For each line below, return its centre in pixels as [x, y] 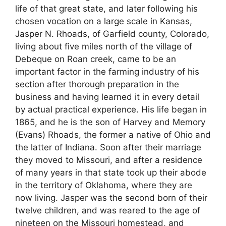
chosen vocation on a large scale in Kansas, [104, 21]
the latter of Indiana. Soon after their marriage [108, 148]
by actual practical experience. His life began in [111, 110]
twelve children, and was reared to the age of [108, 211]
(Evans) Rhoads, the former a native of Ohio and [113, 135]
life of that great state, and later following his [106, 9]
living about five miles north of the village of [104, 47]
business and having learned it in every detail [107, 97]
